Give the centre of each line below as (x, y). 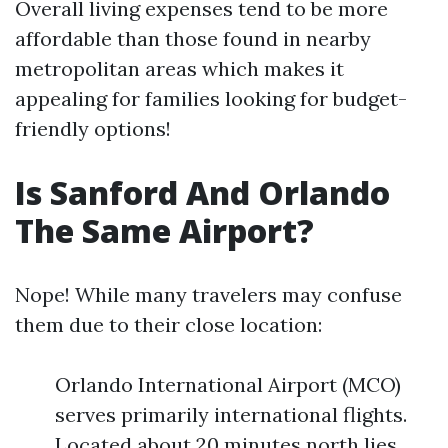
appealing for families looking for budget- (211, 98)
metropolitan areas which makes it (179, 68)
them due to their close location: (168, 324)
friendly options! (93, 128)
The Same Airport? (164, 230)
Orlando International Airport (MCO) (228, 384)
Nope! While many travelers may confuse (208, 294)
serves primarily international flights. (231, 414)
